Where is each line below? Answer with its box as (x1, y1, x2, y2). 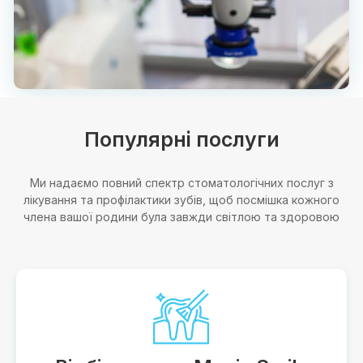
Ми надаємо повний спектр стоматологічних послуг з (29, 175, 334, 190)
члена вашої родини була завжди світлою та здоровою (23, 209, 340, 224)
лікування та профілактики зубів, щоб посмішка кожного (23, 192, 340, 207)
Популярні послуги (83, 126, 280, 152)
